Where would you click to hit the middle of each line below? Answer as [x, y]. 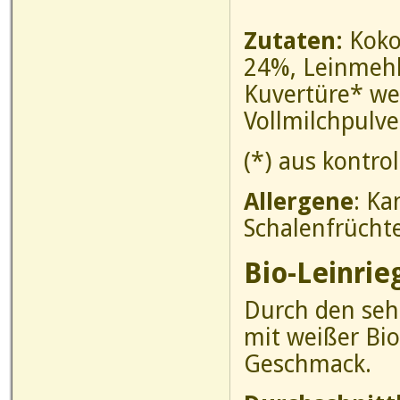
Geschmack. [308, 364]
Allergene [299, 201]
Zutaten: [296, 41]
